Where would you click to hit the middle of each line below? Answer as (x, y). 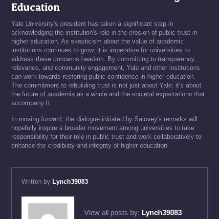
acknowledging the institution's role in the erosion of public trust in (104, 33)
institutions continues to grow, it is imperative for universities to (100, 50)
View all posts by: (113, 212)
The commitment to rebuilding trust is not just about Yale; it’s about (106, 85)
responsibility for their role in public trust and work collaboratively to (106, 137)
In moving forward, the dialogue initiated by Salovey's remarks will (104, 119)
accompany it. (31, 103)
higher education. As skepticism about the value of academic (98, 41)
